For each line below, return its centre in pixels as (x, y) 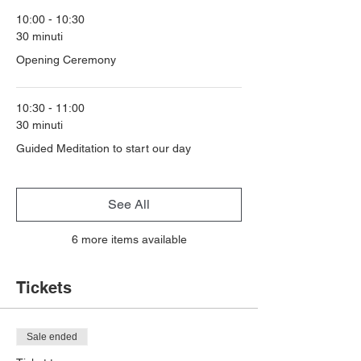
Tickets (44, 288)
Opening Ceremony (66, 60)
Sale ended (52, 337)
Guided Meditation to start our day (104, 148)
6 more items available (129, 239)
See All (129, 204)
